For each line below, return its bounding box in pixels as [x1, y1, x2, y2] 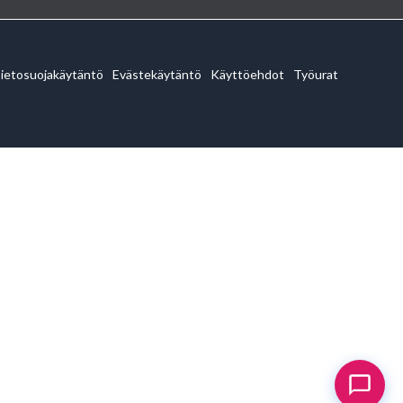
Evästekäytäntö [112, 67, 201, 83]
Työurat [293, 67, 338, 83]
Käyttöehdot [210, 67, 284, 83]
